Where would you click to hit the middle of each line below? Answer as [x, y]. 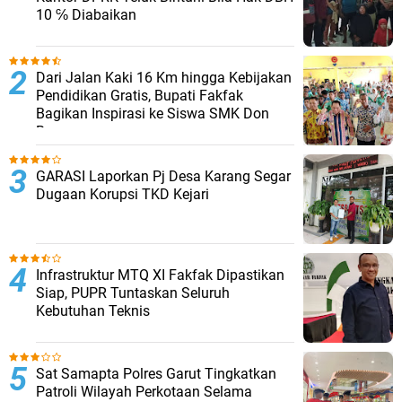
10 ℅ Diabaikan [86, 14]
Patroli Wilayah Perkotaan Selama [144, 391]
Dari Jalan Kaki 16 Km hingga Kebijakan [164, 77]
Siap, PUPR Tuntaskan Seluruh [133, 293]
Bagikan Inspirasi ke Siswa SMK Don [153, 113]
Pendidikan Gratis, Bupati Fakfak [140, 95]
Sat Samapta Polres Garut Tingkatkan [156, 373]
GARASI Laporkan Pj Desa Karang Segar [163, 176]
